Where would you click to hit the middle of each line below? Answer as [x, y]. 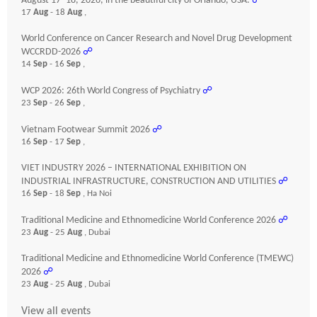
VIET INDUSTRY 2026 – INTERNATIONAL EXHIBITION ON [134, 168]
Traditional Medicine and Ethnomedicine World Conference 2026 [149, 220]
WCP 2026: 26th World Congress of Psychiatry [111, 91]
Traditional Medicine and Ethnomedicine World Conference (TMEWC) [157, 259]
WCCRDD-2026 [51, 52]
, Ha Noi [97, 194]
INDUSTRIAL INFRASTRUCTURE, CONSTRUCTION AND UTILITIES [149, 181]
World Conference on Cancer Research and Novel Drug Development [157, 39]
